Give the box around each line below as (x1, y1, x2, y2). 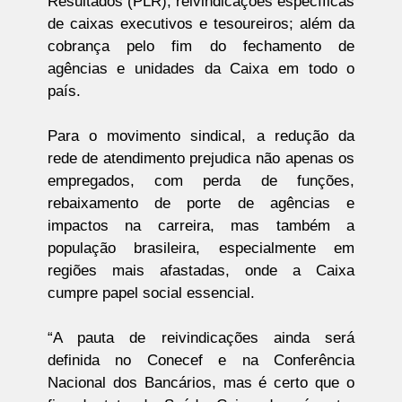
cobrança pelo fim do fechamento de (47, 38, 355, 56)
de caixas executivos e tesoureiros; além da (47, 15, 355, 33)
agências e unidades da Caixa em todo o (47, 60, 355, 78)
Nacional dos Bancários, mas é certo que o (47, 374, 355, 392)
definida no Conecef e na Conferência (47, 352, 355, 370)
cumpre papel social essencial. (47, 284, 255, 302)
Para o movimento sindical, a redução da (47, 127, 355, 145)
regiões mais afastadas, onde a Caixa (47, 262, 355, 280)
